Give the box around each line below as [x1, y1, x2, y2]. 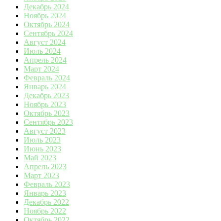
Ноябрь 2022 [24, 206, 66, 215]
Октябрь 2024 [24, 20, 70, 29]
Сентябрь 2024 [24, 29, 73, 37]
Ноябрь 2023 [24, 100, 66, 109]
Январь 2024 [24, 82, 66, 91]
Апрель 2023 [24, 162, 67, 171]
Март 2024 [24, 64, 59, 73]
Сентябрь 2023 [24, 117, 73, 126]
